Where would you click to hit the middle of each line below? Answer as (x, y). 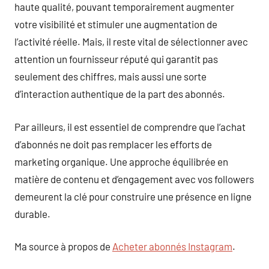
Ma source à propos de (63, 246)
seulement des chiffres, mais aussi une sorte (110, 76)
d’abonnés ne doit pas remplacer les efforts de (113, 144)
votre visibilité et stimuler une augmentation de (116, 24)
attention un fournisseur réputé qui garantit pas (116, 59)
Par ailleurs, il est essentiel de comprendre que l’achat (130, 126)
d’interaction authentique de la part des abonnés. (120, 94)
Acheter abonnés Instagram (172, 246)
